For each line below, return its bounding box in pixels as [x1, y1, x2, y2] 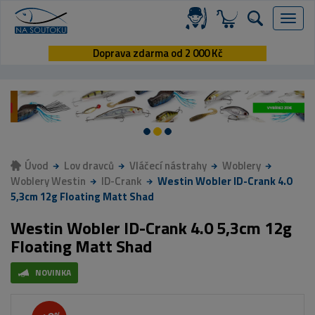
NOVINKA [35, 266, 71, 280]
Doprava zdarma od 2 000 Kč [92, 45, 223, 62]
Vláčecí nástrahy [129, 157, 207, 174]
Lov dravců [64, 157, 114, 174]
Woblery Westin [11, 173, 86, 190]
